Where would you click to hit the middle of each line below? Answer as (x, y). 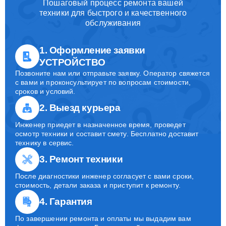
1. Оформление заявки (93, 50)
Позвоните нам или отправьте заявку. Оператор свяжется (112, 73)
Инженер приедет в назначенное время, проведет (100, 125)
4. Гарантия (66, 202)
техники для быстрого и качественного (113, 13)
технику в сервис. (45, 143)
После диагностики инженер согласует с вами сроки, (105, 176)
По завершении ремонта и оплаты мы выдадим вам (103, 219)
